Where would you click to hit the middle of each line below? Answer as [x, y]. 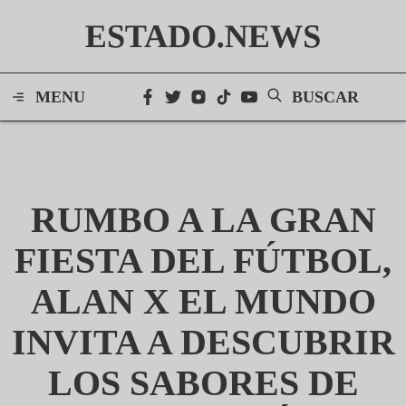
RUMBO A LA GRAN [203, 220]
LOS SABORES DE [203, 383]
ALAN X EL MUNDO [203, 301]
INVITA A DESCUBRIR [203, 342]
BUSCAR [325, 97]
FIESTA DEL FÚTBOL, [203, 261]
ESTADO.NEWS [203, 36]
